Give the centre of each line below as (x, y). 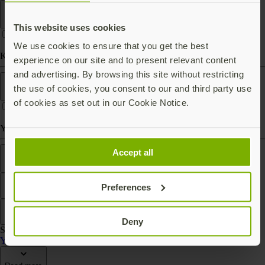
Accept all (132, 152)
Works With (25, 78)
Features (20, 150)
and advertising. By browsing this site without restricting (129, 74)
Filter (13, 192)
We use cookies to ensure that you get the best (111, 46)
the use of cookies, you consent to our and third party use (132, 88)
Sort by (17, 218)
